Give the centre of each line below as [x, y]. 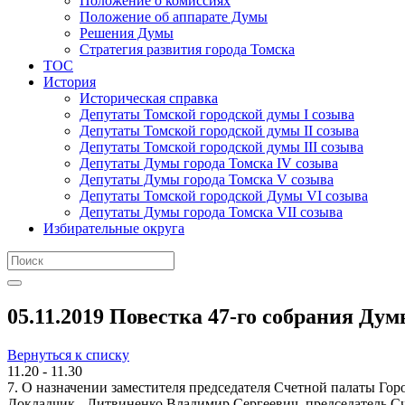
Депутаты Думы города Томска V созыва [207, 179]
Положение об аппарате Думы [174, 16]
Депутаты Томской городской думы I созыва [217, 114]
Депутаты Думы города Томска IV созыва [209, 163]
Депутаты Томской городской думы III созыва [221, 146]
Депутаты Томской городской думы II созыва [219, 130]
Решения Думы [127, 33]
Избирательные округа [114, 228]
